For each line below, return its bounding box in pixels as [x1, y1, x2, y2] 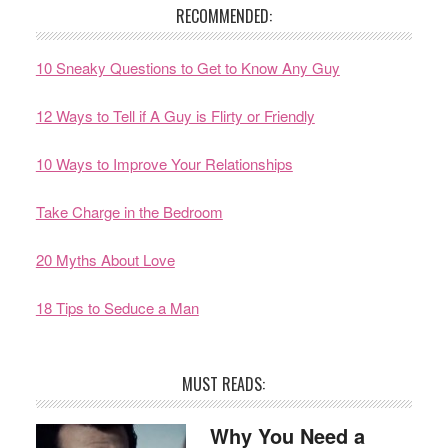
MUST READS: [182, 372, 266, 396]
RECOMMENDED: [175, 4, 272, 28]
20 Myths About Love [35, 249, 175, 270]
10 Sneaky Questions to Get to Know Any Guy [35, 57, 340, 78]
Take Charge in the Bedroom [35, 201, 223, 222]
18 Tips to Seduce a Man [35, 297, 199, 318]
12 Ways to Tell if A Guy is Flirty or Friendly [35, 105, 315, 126]
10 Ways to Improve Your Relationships [35, 153, 293, 174]
